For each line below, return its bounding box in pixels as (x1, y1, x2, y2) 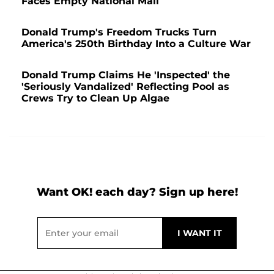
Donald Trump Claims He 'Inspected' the (21, 69, 230, 81)
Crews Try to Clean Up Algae (21, 92, 172, 105)
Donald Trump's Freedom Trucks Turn (21, 26, 217, 39)
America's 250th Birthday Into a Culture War (21, 38, 251, 50)
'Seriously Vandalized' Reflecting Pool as (21, 81, 229, 93)
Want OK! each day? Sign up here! (36, 185, 238, 199)
